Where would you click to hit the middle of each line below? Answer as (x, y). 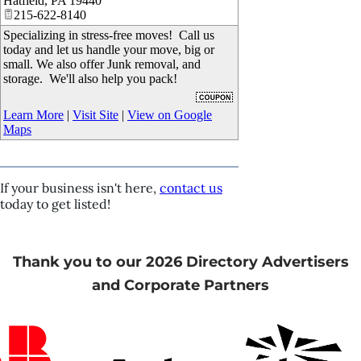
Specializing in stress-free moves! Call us (109, 35)
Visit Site (95, 115)
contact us (191, 188)
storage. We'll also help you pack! (90, 79)
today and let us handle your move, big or (109, 50)
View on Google (170, 115)
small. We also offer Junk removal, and (102, 64)
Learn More (33, 115)
